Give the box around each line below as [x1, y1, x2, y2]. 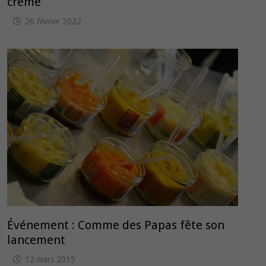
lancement [7, 233, 66, 248]
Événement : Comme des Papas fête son [7, 218, 225, 233]
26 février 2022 [25, 17, 82, 27]
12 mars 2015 [25, 255, 76, 265]
